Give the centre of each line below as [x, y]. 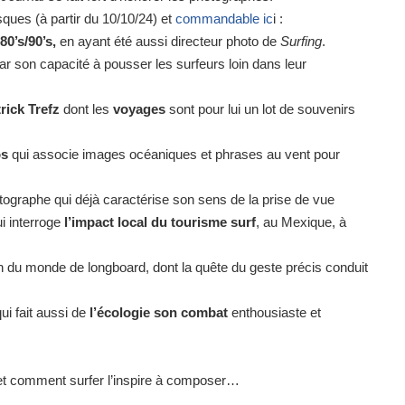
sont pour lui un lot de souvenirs [260, 109]
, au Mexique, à [301, 222]
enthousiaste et [276, 313]
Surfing [301, 42]
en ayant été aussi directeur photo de [170, 42]
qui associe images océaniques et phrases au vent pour [174, 155]
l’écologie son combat [160, 313]
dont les [88, 109]
